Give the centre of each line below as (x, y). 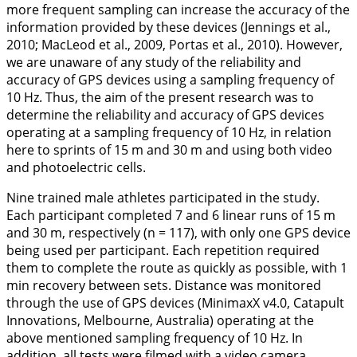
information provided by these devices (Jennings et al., (169, 27)
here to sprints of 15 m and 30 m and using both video (169, 150)
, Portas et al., (205, 45)
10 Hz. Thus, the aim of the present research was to (160, 97)
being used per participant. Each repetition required (163, 250)
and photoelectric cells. (76, 167)
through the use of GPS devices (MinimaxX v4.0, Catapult (175, 303)
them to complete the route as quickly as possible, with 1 (177, 268)
